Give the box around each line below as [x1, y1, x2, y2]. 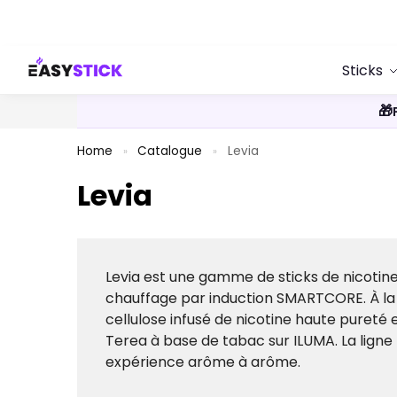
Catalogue [137, 143, 203, 160]
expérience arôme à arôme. [105, 352, 300, 372]
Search [25, 12, 92, 40]
